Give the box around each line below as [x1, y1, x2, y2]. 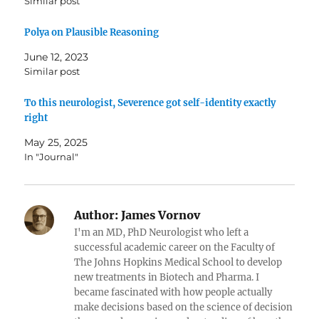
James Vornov [118, 207, 201, 222]
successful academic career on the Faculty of [74, 241, 276, 253]
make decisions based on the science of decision [74, 300, 293, 313]
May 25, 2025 [24, 135, 88, 149]
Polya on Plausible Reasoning [24, 26, 159, 38]
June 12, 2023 [24, 50, 89, 63]
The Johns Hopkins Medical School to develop [74, 256, 283, 268]
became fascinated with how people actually [74, 286, 273, 298]
